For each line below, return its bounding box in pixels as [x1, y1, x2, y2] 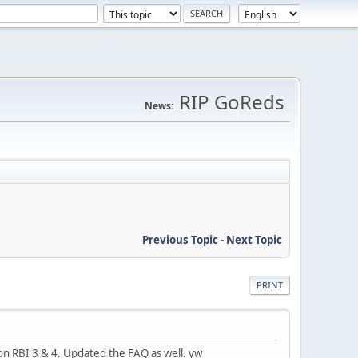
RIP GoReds [179, 89, 284, 115]
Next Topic [226, 232, 282, 247]
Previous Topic [142, 232, 218, 247]
